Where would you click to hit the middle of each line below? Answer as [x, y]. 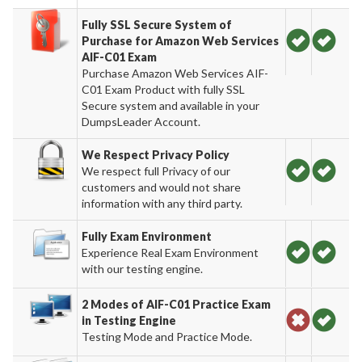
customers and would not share [162, 187]
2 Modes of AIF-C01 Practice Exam [177, 304]
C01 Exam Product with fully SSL [164, 89]
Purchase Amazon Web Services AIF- [175, 73]
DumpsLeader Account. [141, 121]
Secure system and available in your [171, 105]
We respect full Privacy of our [156, 170]
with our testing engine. [143, 268]
